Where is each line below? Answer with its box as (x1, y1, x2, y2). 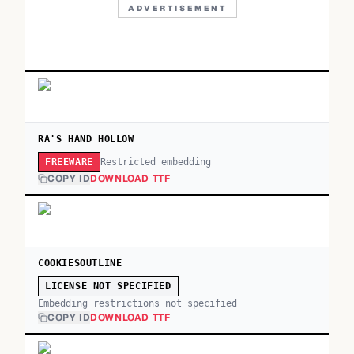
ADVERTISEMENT (127, 3, 227, 13)
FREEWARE (45, 156, 93, 168)
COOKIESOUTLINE (38, 258, 122, 269)
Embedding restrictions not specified (38, 298, 237, 309)
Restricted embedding (100, 156, 211, 168)
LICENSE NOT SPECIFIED (45, 281, 171, 292)
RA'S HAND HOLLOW (38, 134, 134, 145)
